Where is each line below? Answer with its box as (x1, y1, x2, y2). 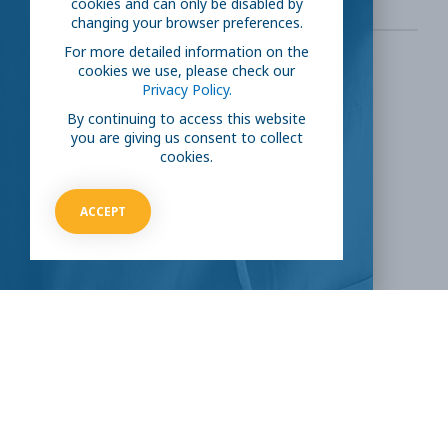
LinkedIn (88, 185, 154, 206)
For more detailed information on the (64, 41, 309, 61)
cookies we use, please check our (78, 60, 295, 80)
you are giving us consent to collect (70, 127, 303, 147)
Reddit (241, 185, 291, 206)
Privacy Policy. (141, 79, 232, 99)
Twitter (249, 130, 308, 151)
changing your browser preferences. (70, 12, 303, 32)
